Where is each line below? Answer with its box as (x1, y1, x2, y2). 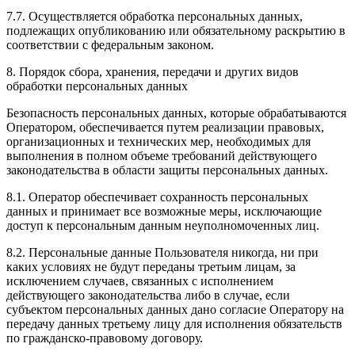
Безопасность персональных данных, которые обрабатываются (6, 105, 346, 120)
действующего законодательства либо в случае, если (6, 288, 290, 302)
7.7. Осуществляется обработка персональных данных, (6, 9, 303, 23)
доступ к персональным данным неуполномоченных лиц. (6, 218, 319, 232)
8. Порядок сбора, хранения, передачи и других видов (6, 64, 299, 78)
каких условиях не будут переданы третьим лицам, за (6, 259, 296, 273)
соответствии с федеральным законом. (6, 37, 214, 52)
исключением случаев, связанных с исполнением (6, 273, 273, 288)
